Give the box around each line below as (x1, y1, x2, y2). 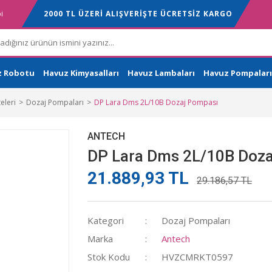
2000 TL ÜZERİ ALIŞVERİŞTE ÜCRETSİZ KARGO (43, 8, 233, 19)
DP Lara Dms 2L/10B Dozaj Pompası (94, 97, 218, 107)
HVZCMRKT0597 (161, 251, 234, 263)
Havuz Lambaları (127, 67, 195, 78)
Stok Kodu (87, 251, 130, 263)
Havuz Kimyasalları (43, 67, 119, 78)
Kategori (87, 214, 124, 226)
